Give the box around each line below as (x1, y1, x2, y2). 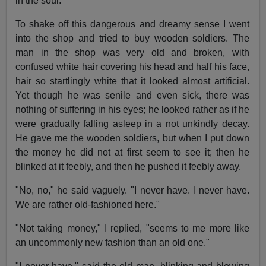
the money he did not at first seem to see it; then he (15, 147, 249, 157)
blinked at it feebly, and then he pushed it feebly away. (15, 161, 242, 172)
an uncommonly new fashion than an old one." (15, 237, 210, 248)
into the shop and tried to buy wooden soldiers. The (15, 33, 249, 43)
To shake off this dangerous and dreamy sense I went (15, 18, 249, 29)
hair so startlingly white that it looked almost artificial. (15, 75, 249, 86)
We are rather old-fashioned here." (15, 199, 160, 210)
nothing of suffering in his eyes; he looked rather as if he (15, 104, 249, 115)
